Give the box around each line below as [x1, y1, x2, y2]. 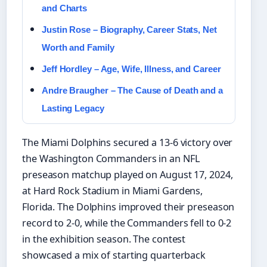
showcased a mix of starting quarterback [22, 248, 206, 262]
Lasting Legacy [42, 103, 104, 113]
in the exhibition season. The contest [22, 232, 186, 246]
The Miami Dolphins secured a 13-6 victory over [22, 135, 233, 149]
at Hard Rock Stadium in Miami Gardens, [22, 184, 203, 197]
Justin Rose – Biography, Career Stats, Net [42, 24, 217, 35]
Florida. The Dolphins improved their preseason [22, 200, 235, 213]
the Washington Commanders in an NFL [22, 151, 200, 165]
